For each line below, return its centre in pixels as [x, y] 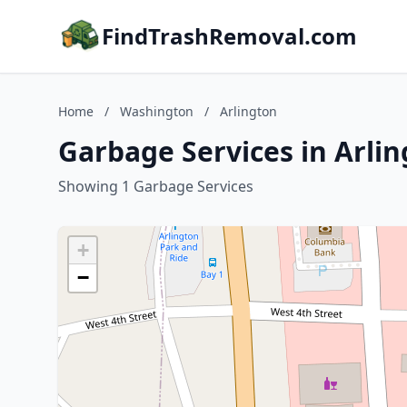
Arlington [248, 111]
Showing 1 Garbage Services [156, 186]
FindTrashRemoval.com [229, 36]
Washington [157, 111]
